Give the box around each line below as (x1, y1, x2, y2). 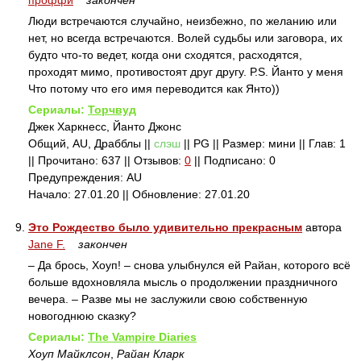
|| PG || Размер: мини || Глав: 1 (180, 137, 346, 150)
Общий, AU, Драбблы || (28, 137, 154, 150)
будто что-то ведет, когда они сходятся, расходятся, (28, 48, 302, 61)
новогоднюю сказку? (28, 309, 136, 322)
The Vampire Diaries (88, 330, 197, 343)
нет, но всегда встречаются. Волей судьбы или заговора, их (28, 31, 342, 44)
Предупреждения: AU (28, 171, 142, 184)
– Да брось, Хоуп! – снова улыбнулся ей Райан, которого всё (28, 259, 351, 272)
